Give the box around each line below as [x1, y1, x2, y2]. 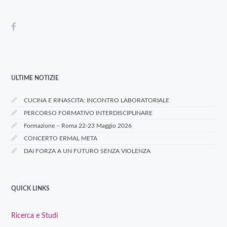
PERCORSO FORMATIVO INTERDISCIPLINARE [24, 110, 153, 117]
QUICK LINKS [11, 185, 50, 192]
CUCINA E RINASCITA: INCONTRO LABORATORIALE [24, 97, 170, 104]
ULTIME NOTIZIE [11, 75, 59, 82]
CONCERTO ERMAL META [24, 135, 98, 142]
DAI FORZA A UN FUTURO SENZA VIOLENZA [24, 148, 151, 155]
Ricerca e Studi [11, 212, 58, 220]
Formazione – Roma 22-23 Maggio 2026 [24, 123, 132, 129]
